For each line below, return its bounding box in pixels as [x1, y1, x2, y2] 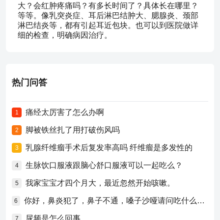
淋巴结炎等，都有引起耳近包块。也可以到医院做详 [18, 21, 198, 29]
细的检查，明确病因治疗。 [18, 31, 112, 39]
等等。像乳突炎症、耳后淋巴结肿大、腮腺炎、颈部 [18, 11, 198, 20]
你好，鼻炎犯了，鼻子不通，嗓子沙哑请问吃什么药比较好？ [197, 196, 205, 205]
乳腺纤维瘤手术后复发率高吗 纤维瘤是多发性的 [26, 143, 192, 152]
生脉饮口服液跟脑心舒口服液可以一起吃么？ [26, 161, 183, 169]
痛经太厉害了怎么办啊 [26, 108, 104, 116]
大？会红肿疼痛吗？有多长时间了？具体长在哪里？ [18, 1, 198, 10]
